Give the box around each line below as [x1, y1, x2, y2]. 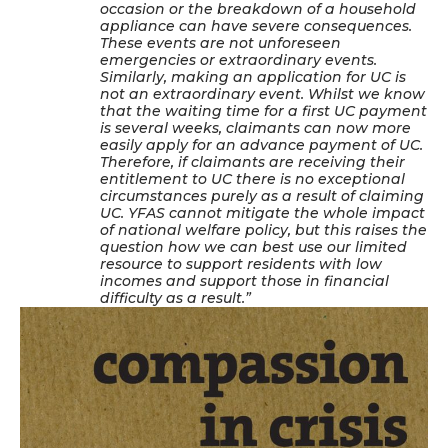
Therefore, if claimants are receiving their [100, 152, 405, 171]
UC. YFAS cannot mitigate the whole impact [100, 203, 425, 222]
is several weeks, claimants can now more [100, 118, 411, 137]
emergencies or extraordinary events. [100, 50, 377, 69]
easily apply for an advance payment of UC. [100, 135, 423, 154]
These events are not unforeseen [100, 33, 341, 52]
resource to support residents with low [100, 254, 382, 273]
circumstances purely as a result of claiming [100, 186, 424, 205]
